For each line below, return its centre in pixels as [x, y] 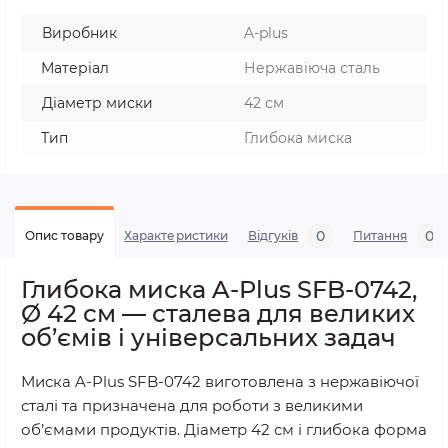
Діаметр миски [97, 103]
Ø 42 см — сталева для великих [218, 313]
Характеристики [176, 235]
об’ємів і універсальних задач [208, 337]
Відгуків [272, 235]
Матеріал [75, 68]
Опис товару [65, 235]
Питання [380, 235]
